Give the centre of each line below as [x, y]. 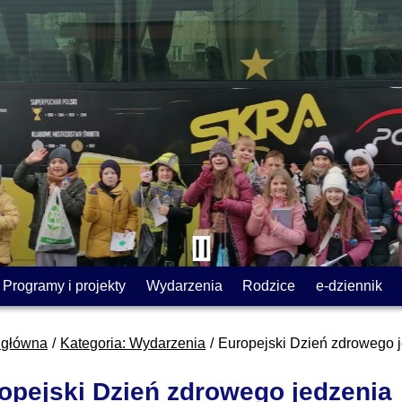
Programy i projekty [65, 285]
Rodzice [269, 285]
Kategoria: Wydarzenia [133, 343]
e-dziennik [349, 285]
